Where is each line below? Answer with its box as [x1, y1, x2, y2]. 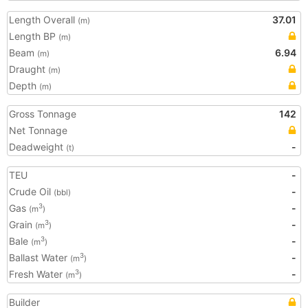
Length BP [9, 30, 58, 42]
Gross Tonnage [9, 108, 76, 120]
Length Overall [9, 14, 78, 25]
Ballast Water [9, 252, 70, 263]
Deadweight [9, 141, 66, 153]
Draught [9, 63, 48, 75]
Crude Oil [9, 186, 54, 197]
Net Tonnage [9, 124, 67, 136]
